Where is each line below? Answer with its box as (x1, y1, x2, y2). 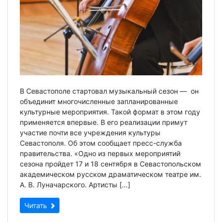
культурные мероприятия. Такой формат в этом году (20, 107, 200, 116)
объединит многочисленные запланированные (20, 97, 178, 106)
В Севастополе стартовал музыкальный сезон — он (20, 86, 199, 95)
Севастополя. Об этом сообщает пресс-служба (20, 138, 182, 147)
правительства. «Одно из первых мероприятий (20, 149, 180, 158)
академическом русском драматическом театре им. (20, 169, 201, 178)
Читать (24, 201, 49, 210)
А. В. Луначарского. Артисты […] (20, 180, 130, 189)
